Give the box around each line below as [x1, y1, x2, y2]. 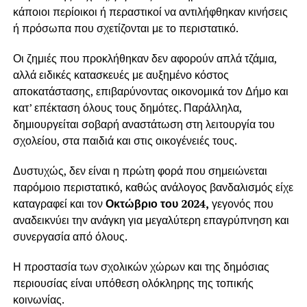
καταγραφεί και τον [12, 195, 106, 211]
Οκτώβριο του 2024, [105, 195, 209, 211]
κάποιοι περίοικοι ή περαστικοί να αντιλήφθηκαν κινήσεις [12, 3, 288, 19]
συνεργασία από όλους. [12, 228, 127, 244]
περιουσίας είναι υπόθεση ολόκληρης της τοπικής [12, 275, 254, 291]
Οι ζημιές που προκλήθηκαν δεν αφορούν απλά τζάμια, [12, 50, 277, 66]
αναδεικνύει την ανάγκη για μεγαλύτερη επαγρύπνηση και [12, 212, 289, 228]
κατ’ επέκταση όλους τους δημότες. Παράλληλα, [12, 99, 242, 115]
